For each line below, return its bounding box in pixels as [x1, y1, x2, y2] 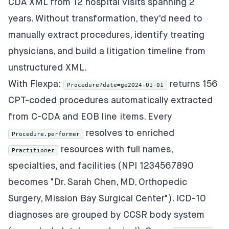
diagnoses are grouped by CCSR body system [8, 210, 204, 220]
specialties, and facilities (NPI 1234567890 [8, 161, 194, 171]
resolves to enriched [83, 128, 174, 138]
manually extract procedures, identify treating [8, 30, 204, 40]
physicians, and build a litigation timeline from [8, 47, 205, 56]
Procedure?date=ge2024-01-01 [67, 81, 164, 88]
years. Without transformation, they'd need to [8, 14, 202, 24]
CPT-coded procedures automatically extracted [8, 96, 213, 105]
